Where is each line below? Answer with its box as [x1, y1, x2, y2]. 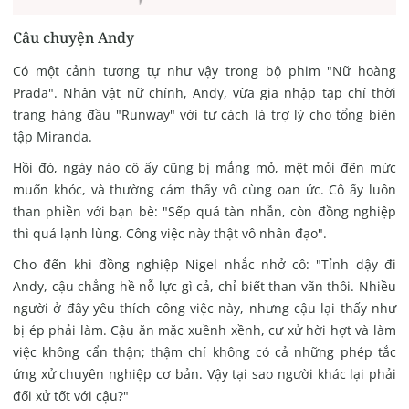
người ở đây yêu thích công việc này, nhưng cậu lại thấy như [12, 299, 397, 318]
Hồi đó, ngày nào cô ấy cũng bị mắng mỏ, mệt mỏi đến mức [12, 159, 397, 177]
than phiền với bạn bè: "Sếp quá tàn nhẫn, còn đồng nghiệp [12, 203, 397, 221]
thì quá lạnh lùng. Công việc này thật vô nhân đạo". [12, 225, 327, 243]
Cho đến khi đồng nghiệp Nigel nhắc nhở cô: [12, 256, 317, 274]
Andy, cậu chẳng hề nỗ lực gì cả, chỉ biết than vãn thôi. [12, 278, 360, 296]
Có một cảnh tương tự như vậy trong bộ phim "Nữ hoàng [12, 62, 397, 80]
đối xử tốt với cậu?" [12, 387, 129, 405]
